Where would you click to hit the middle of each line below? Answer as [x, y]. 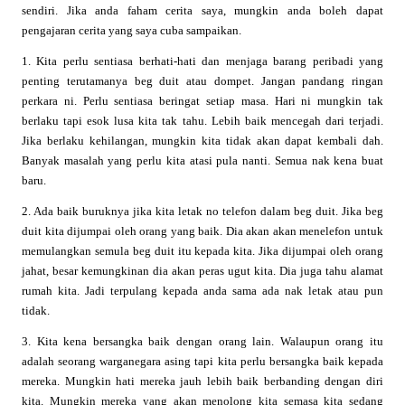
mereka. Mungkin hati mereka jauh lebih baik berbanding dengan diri [202, 381]
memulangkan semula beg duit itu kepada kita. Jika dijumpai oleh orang [202, 250]
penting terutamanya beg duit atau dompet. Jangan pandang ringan [202, 80]
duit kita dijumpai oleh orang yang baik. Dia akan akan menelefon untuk [202, 231]
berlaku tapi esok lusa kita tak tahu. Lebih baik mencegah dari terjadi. [202, 120]
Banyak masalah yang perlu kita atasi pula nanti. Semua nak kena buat [202, 160]
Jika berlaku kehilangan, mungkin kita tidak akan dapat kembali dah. [202, 140]
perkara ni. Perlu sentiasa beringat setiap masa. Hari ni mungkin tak [202, 100]
